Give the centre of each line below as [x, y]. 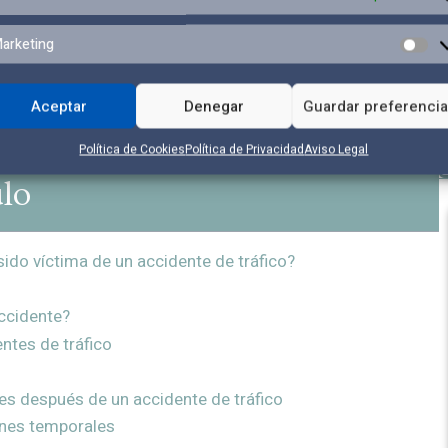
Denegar [214, 106]
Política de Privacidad [245, 149]
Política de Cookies [132, 149]
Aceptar [58, 106]
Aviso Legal [336, 149]
